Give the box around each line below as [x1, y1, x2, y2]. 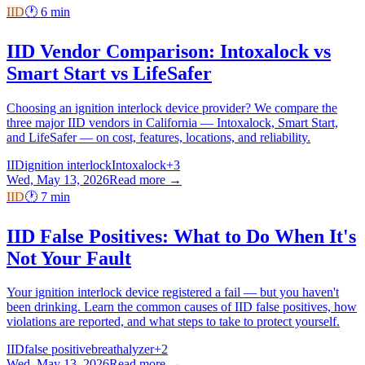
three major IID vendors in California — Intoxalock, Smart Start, [7, 115, 338, 130]
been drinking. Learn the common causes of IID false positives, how [7, 300, 357, 314]
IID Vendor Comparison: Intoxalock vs [7, 40, 331, 62]
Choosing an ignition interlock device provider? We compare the [7, 100, 337, 115]
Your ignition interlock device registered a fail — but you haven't [7, 285, 339, 300]
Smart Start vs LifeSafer [7, 62, 212, 84]
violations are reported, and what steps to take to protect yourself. [7, 314, 340, 329]
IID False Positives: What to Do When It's [7, 225, 356, 247]
